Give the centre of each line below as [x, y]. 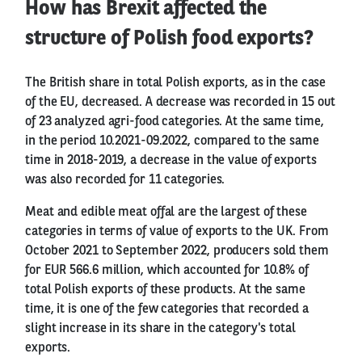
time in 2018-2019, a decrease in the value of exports [171, 160]
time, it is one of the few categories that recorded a [167, 309]
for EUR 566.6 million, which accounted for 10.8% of [167, 270]
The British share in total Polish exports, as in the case [176, 83]
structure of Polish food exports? [169, 39]
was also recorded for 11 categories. [125, 180]
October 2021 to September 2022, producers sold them [177, 251]
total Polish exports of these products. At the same [165, 290]
